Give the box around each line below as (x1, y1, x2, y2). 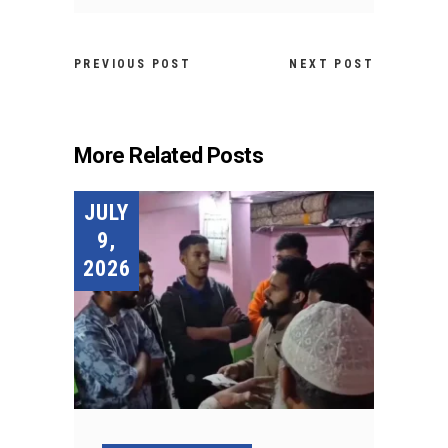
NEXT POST (289, 57, 374, 72)
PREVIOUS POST (74, 57, 192, 72)
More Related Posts (74, 143, 264, 169)
